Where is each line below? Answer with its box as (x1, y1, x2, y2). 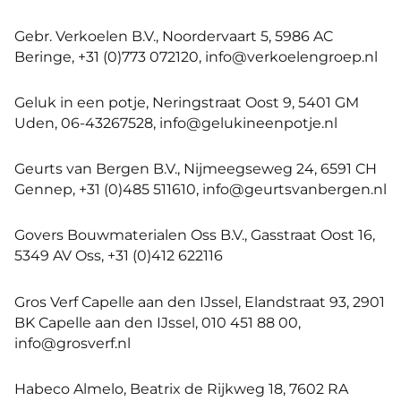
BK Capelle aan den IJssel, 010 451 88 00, (14, 312, 301, 331)
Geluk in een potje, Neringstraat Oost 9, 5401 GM (14, 93, 359, 112)
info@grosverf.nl (14, 333, 131, 352)
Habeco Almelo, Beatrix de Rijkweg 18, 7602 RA (14, 379, 348, 397)
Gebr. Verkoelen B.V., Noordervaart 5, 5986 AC (14, 26, 333, 45)
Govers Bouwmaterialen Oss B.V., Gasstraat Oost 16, (14, 226, 375, 244)
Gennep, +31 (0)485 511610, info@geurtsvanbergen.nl (14, 180, 387, 199)
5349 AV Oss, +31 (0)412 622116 (14, 246, 223, 265)
